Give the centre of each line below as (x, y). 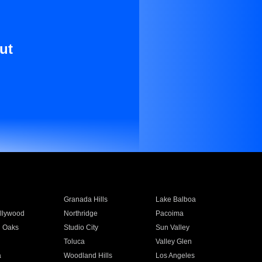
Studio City (81, 227)
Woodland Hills (88, 256)
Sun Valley (173, 227)
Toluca (74, 242)
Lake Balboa (176, 199)
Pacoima (170, 213)
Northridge (80, 213)
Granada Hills (85, 199)
